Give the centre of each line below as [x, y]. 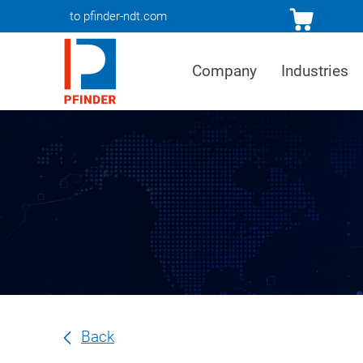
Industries [315, 71]
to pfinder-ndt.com [118, 16]
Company [224, 71]
